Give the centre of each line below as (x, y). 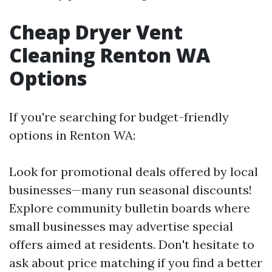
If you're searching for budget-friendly (119, 117)
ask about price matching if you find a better (136, 263)
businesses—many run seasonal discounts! (131, 190)
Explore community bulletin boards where (130, 208)
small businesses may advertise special (121, 226)
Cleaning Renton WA (110, 55)
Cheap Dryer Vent (96, 32)
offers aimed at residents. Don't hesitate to (132, 244)
